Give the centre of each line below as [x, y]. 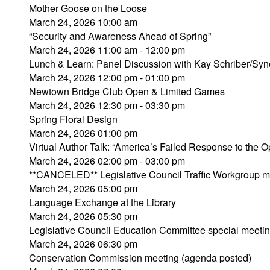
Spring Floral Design [73, 119]
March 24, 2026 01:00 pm [83, 133]
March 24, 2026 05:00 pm [83, 188]
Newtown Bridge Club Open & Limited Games [127, 91]
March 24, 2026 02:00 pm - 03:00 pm [107, 161]
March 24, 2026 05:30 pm [83, 216]
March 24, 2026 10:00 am [83, 22]
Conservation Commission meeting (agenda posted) [140, 258]
